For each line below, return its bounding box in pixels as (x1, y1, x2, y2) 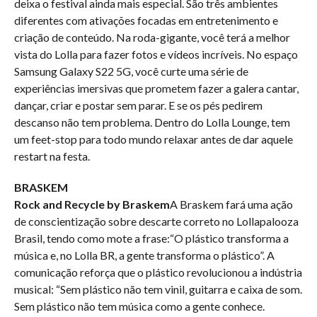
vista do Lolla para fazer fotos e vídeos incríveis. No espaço (14, 47, 298, 61)
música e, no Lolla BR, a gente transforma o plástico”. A (14, 248, 275, 262)
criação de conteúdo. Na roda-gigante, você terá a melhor (14, 30, 290, 44)
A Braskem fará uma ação (170, 197, 293, 211)
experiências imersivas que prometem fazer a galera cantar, (14, 81, 299, 95)
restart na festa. (14, 149, 92, 163)
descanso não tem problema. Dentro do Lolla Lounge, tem (14, 115, 290, 129)
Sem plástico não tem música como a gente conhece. (14, 299, 265, 313)
